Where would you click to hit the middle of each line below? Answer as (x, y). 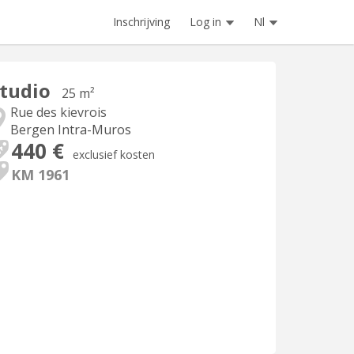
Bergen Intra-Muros (71, 130)
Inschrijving (141, 22)
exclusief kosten (114, 154)
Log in (205, 22)
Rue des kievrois (58, 112)
